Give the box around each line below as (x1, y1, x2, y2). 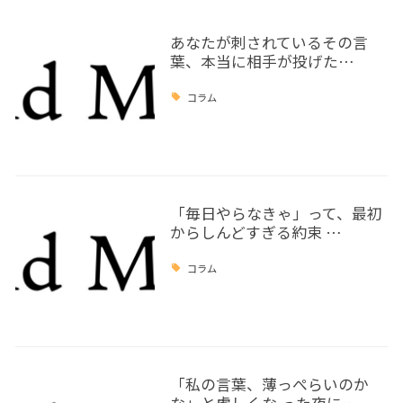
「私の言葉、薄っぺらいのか (169, 373, 369, 396)
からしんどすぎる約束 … (169, 221, 342, 244)
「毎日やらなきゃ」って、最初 (169, 202, 382, 225)
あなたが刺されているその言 (169, 31, 368, 54)
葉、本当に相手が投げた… (169, 50, 354, 73)
